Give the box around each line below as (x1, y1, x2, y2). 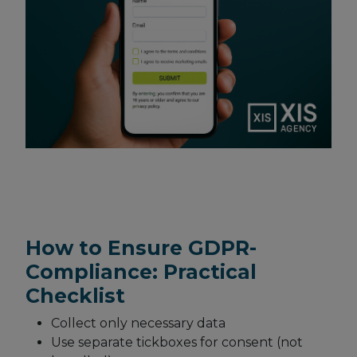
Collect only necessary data (51, 316, 226, 331)
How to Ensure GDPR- (25, 236, 257, 261)
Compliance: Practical (25, 260, 257, 284)
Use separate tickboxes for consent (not (51, 335, 303, 351)
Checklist (25, 284, 125, 308)
